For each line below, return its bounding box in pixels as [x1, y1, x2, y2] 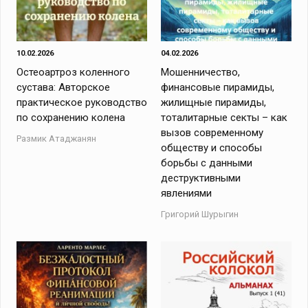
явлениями [160, 187, 212, 199]
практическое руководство [16, 96, 148, 109]
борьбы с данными [160, 157, 252, 169]
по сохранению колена [16, 111, 126, 124]
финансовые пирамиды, [160, 81, 274, 93]
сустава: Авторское [16, 81, 111, 93]
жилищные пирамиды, [160, 96, 266, 109]
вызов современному [160, 126, 263, 139]
